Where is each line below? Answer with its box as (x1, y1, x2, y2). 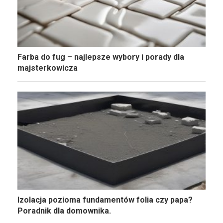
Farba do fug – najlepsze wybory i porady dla (17, 52, 184, 62)
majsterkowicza (17, 63, 78, 73)
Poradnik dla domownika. (17, 206, 111, 216)
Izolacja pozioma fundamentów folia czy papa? (17, 195, 193, 205)
